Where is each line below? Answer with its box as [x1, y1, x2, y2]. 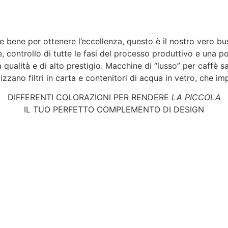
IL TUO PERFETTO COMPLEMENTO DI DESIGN [24, 104, 204, 115]
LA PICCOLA [171, 92, 221, 103]
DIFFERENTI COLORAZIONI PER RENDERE [7, 92, 172, 103]
